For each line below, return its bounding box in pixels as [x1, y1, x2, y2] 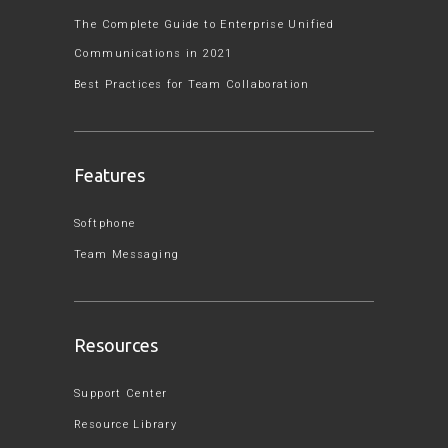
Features [74, 164, 145, 185]
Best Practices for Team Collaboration [74, 77, 309, 91]
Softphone [74, 216, 136, 230]
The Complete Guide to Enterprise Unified [74, 17, 334, 31]
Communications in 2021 [74, 46, 233, 60]
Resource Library [74, 417, 177, 431]
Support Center [74, 386, 168, 400]
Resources [74, 334, 158, 355]
